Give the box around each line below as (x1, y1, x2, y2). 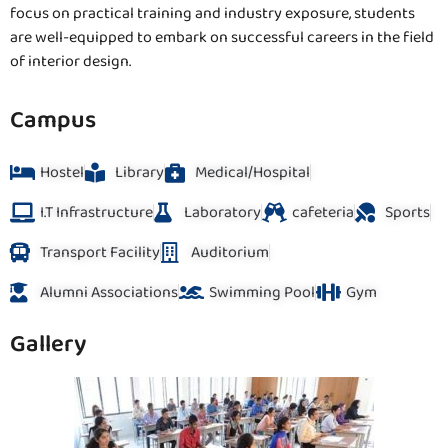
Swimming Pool (209, 279, 315, 305)
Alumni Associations (40, 279, 178, 305)
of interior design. (10, 49, 131, 75)
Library (115, 159, 164, 185)
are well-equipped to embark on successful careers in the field (10, 25, 434, 51)
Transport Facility (40, 239, 160, 265)
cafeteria (292, 199, 354, 225)
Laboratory (184, 199, 261, 225)
